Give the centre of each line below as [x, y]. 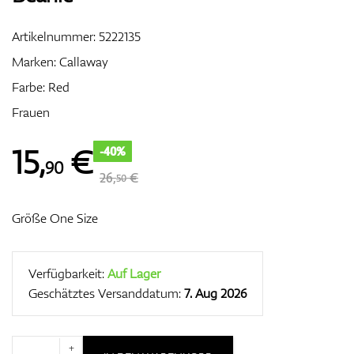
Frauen [31, 112]
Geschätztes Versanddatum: [106, 293]
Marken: [36, 62]
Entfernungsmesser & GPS [177, 140]
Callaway [84, 62]
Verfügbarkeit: [68, 273]
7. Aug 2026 [215, 293]
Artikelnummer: [55, 36]
